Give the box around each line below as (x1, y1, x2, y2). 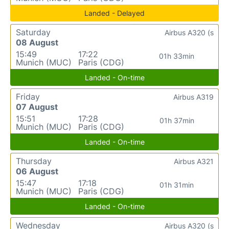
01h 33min (159, 51, 195, 60)
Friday (16, 91, 40, 102)
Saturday (16, 27, 51, 37)
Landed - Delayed (84, 8, 145, 17)
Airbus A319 (173, 92, 214, 101)
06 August (16, 166, 58, 176)
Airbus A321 (174, 156, 214, 166)
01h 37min (159, 116, 194, 125)
